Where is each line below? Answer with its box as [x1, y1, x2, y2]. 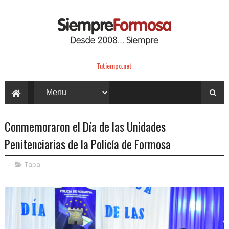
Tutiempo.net [97, 60, 132, 71]
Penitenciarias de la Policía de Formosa [4, 135, 171, 153]
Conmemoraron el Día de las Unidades [4, 118, 166, 135]
